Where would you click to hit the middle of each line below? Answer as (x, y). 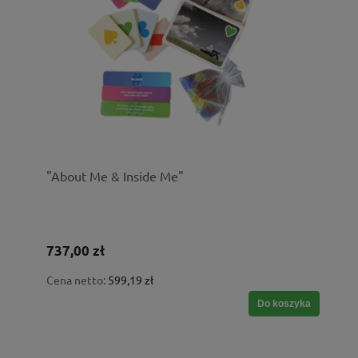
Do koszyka (284, 304)
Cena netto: (77, 280)
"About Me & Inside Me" (115, 175)
